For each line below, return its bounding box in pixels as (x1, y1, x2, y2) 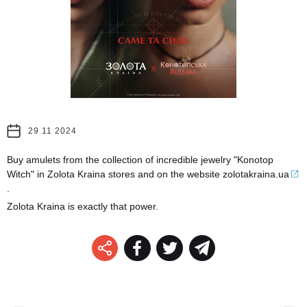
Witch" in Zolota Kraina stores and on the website (7, 168, 223, 180)
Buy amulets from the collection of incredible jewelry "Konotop (7, 153, 273, 165)
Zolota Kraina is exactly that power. (7, 200, 158, 212)
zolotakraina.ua (223, 168, 289, 180)
